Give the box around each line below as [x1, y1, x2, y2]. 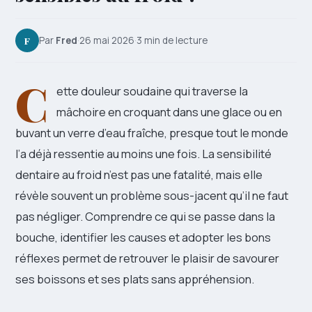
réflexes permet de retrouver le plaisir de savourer [15, 250, 279, 266]
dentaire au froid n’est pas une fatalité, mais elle [15, 166, 263, 182]
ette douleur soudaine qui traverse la [56, 83, 248, 99]
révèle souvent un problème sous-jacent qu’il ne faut [15, 187, 288, 203]
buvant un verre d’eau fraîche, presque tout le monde [15, 125, 288, 141]
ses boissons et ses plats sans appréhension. [15, 271, 254, 287]
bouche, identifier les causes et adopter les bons [15, 229, 271, 245]
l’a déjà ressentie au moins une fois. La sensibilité [15, 146, 272, 162]
